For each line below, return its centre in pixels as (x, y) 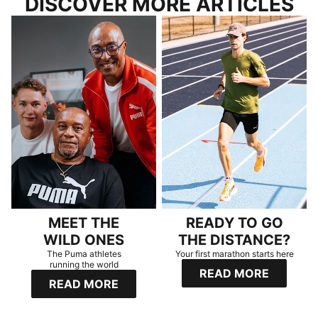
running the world (84, 264)
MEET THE (84, 223)
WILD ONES (84, 240)
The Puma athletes (84, 253)
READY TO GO (234, 223)
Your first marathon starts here (234, 253)
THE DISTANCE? (234, 240)
